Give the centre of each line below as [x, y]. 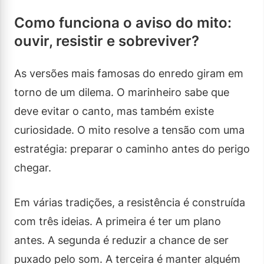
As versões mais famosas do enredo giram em [129, 73]
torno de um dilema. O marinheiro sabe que [122, 92]
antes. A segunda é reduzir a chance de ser [121, 240]
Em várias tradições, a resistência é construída [130, 202]
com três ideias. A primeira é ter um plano [118, 221]
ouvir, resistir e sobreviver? [107, 41]
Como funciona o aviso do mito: [123, 22]
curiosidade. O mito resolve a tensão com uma [129, 130]
